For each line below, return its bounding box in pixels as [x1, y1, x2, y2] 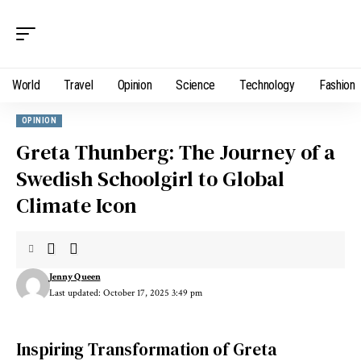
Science [176, 77, 216, 93]
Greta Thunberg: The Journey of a [16, 138, 335, 167]
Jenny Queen [48, 271, 101, 283]
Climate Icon [16, 191, 137, 220]
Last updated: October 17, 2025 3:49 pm [48, 287, 202, 299]
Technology [239, 77, 295, 93]
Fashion [318, 77, 355, 93]
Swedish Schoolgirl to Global [16, 164, 284, 193]
